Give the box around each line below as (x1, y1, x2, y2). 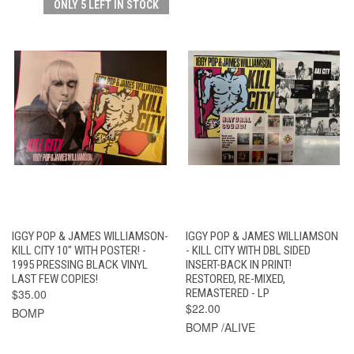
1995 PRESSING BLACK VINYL (12, 257, 148, 272)
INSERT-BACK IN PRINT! (185, 257, 292, 272)
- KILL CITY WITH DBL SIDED (185, 243, 311, 258)
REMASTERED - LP (185, 285, 269, 300)
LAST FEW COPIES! (12, 271, 98, 286)
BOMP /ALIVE (185, 318, 255, 335)
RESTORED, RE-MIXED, (185, 271, 285, 286)
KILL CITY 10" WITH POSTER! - (12, 243, 146, 258)
